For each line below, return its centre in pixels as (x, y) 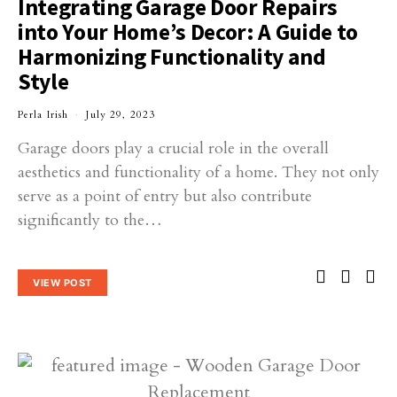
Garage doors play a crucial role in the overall (173, 148)
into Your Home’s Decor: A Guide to (188, 32)
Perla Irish (43, 115)
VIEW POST (62, 282)
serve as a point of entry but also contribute (165, 196)
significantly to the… (90, 220)
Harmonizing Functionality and (172, 57)
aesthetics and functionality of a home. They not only (198, 172)
